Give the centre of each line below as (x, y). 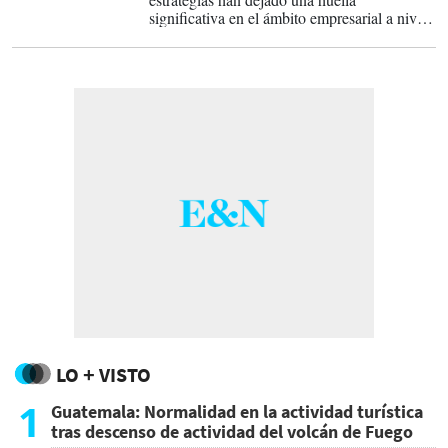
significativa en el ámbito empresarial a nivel (288, 17)
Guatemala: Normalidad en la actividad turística (237, 411)
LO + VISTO (103, 374)
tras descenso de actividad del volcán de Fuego (232, 431)
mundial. (177, 35)
